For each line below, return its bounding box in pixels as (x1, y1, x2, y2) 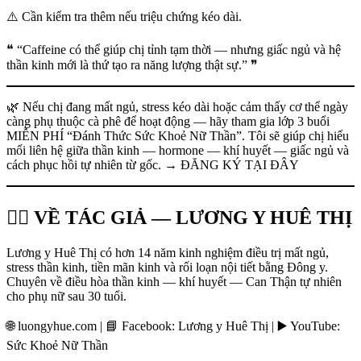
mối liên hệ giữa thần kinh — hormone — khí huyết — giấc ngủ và (6, 143, 349, 157)
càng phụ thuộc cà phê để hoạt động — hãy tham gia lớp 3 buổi (6, 114, 330, 128)
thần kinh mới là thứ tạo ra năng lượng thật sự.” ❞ (6, 57, 258, 72)
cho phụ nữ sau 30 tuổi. (6, 288, 127, 303)
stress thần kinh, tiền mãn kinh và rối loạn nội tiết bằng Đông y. (6, 259, 328, 274)
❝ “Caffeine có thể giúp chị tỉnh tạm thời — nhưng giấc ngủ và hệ (6, 42, 341, 56)
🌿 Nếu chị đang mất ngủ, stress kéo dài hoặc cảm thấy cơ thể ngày (6, 99, 348, 114)
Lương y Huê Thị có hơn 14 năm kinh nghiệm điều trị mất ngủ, (6, 245, 329, 259)
